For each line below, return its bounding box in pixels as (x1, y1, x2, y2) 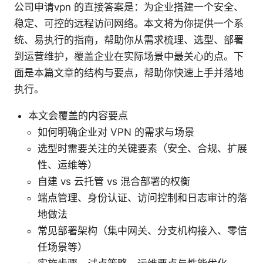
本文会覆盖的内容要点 (28, 110, 128, 122)
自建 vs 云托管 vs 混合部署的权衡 (38, 176, 190, 188)
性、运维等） (38, 159, 97, 171)
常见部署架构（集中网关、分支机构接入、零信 (38, 225, 247, 237)
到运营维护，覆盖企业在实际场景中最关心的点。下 (14, 50, 244, 63)
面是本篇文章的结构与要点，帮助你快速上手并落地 (14, 67, 244, 79)
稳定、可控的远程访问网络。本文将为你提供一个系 (14, 18, 244, 30)
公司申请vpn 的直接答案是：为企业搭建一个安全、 (14, 1, 244, 14)
